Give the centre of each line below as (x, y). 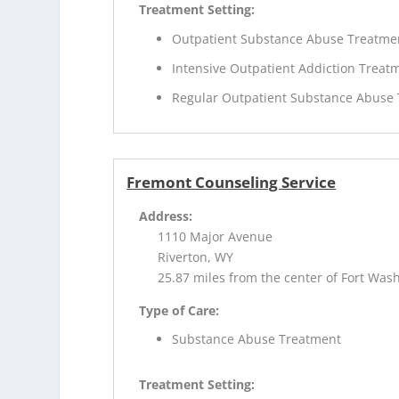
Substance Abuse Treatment (257, 339)
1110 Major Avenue (216, 236)
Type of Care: (179, 310)
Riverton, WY (196, 256)
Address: (166, 216)
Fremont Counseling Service (232, 182)
